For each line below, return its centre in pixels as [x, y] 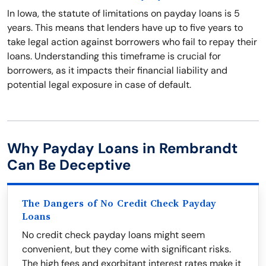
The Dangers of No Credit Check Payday [119, 204]
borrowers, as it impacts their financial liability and [117, 70]
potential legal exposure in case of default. [99, 85]
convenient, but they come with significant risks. [126, 249]
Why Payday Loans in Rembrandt [122, 148]
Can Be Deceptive [69, 165]
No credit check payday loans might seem [113, 235]
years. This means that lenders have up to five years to [125, 28]
